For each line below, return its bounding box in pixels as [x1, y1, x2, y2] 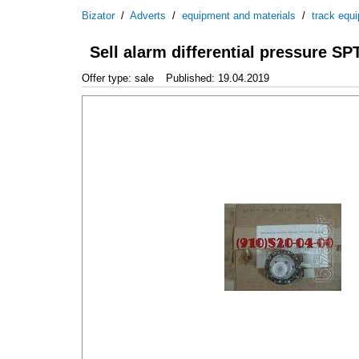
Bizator [82, 10, 115, 22]
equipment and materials [182, 10, 296, 22]
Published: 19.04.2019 [166, 71, 269, 84]
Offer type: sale [82, 71, 154, 84]
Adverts [130, 10, 166, 22]
